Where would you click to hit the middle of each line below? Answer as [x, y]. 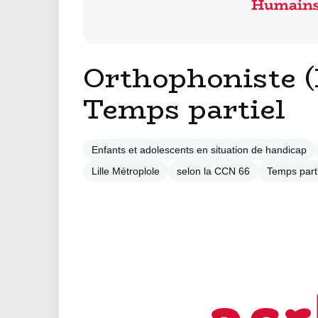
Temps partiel [184, 109]
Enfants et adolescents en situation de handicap [199, 150]
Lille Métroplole [126, 171]
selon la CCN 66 [213, 171]
